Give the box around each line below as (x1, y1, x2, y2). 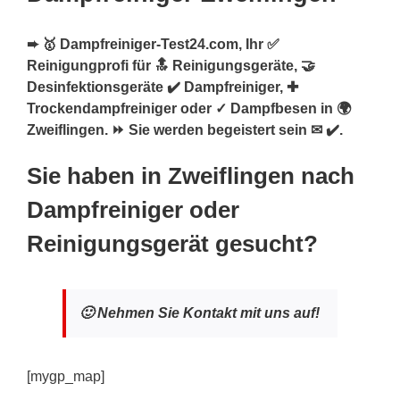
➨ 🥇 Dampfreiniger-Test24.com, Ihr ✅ (27, 37, 279, 53)
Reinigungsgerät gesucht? (27, 231, 318, 257)
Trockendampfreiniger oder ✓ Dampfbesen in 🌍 (27, 101, 351, 117)
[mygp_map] (27, 369, 104, 385)
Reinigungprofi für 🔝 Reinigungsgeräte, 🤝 (27, 58, 315, 74)
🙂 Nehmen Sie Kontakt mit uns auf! (79, 305, 320, 321)
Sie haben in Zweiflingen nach (27, 163, 354, 189)
